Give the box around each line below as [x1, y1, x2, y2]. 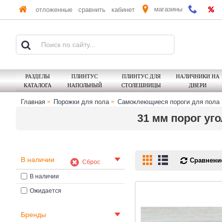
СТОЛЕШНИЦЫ [121, 81, 161, 89]
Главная [21, 98, 45, 106]
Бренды [21, 210, 46, 219]
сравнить [78, 6, 106, 13]
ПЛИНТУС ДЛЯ [121, 72, 161, 80]
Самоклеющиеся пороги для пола [117, 98, 220, 106]
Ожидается [30, 187, 61, 194]
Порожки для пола [54, 98, 109, 106]
